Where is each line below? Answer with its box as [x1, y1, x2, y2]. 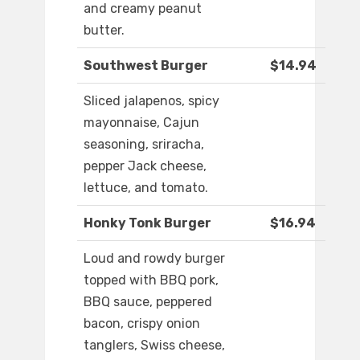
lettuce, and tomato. [84, 180, 208, 196]
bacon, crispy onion [84, 316, 200, 332]
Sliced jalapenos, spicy [84, 93, 219, 109]
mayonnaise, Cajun [84, 115, 199, 131]
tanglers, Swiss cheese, [84, 337, 225, 354]
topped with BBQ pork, [84, 272, 219, 288]
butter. [84, 22, 125, 39]
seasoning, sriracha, [84, 137, 204, 153]
